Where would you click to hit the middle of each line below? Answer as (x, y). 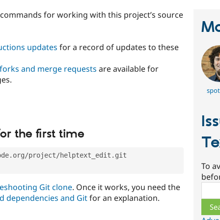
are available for (128, 69)
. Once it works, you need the (126, 187)
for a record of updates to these (118, 47)
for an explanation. (124, 198)
